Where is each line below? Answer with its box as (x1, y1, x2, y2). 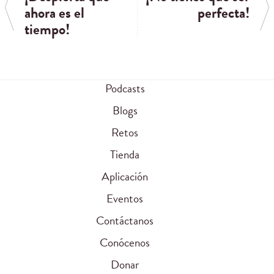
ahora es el (24, 2, 84, 24)
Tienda (110, 145, 139, 163)
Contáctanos (96, 211, 154, 229)
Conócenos (100, 233, 150, 251)
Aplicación (102, 167, 148, 185)
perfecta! (198, 2, 250, 24)
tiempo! (24, 18, 70, 41)
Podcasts (105, 79, 145, 97)
